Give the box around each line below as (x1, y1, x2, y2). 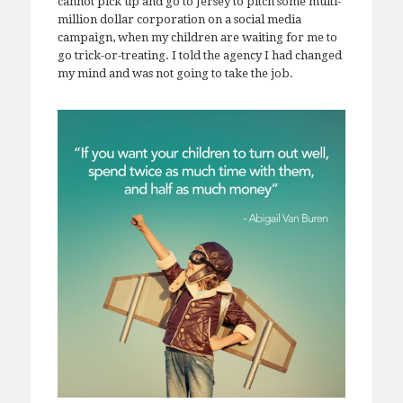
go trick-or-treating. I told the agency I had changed (57, 48, 342, 62)
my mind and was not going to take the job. (57, 66, 293, 80)
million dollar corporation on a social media (57, 12, 301, 26)
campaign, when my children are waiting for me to (57, 30, 337, 44)
